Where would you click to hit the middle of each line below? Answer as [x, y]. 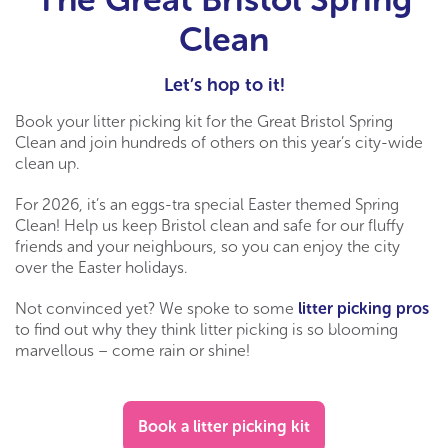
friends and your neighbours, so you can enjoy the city [207, 246]
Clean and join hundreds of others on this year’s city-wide [219, 142]
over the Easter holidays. [101, 267]
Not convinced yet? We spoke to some [156, 308]
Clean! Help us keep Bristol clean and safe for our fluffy [209, 225]
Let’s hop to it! [224, 84]
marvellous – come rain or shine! [132, 350]
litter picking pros [363, 308]
